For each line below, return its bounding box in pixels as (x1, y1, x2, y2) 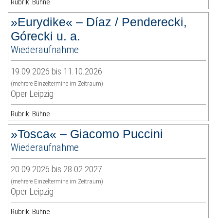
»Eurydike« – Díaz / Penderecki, (11, 15, 187, 29)
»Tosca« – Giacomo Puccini (11, 127, 163, 141)
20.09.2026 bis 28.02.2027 (11, 163, 103, 175)
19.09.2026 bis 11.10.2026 (11, 66, 103, 77)
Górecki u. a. (11, 29, 81, 43)
